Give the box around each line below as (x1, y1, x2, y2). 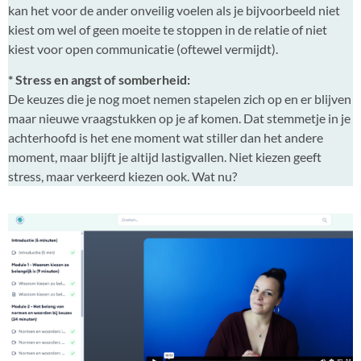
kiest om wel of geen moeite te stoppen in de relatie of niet (8, 21, 327, 37)
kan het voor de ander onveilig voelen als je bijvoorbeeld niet (8, 2, 340, 18)
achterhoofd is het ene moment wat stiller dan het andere (8, 129, 323, 145)
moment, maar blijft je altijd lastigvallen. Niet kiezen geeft (8, 148, 322, 164)
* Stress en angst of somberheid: (8, 71, 190, 87)
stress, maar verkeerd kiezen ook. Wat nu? (8, 168, 237, 184)
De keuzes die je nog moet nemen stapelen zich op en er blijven (8, 90, 351, 106)
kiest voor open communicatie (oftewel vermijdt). (8, 40, 278, 56)
